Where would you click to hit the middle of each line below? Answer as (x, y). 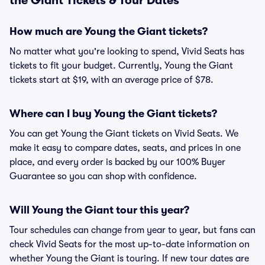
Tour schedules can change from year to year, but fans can (132, 230)
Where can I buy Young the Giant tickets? (113, 114)
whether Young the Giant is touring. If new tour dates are (129, 258)
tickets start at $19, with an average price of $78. (112, 80)
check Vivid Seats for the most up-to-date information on (130, 244)
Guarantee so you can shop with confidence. (103, 176)
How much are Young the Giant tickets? (109, 31)
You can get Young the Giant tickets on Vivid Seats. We (124, 134)
